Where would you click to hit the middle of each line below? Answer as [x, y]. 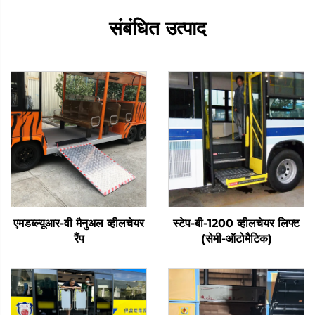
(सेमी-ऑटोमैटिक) [236, 238]
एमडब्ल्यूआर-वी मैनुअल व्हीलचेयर [79, 223]
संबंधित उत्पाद [157, 28]
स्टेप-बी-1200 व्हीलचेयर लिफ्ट [236, 223]
